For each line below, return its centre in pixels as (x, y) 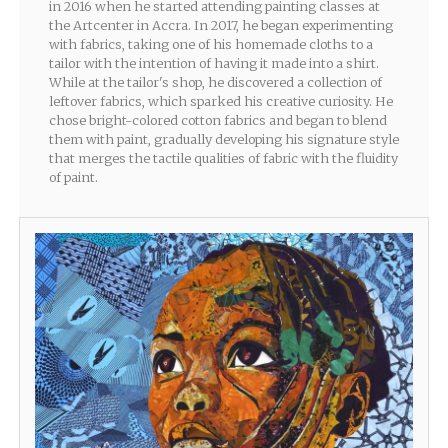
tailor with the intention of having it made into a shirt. (213, 63)
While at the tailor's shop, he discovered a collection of (215, 82)
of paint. (73, 177)
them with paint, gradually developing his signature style (223, 139)
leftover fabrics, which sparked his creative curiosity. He (220, 101)
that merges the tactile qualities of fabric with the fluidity (223, 158)
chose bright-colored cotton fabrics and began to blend (217, 120)
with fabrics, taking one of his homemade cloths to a (210, 44)
